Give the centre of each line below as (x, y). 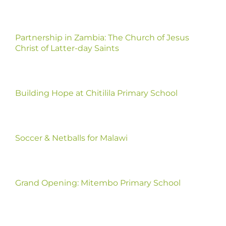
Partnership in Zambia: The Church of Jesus (102, 37)
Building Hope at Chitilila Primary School (96, 93)
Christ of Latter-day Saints (67, 48)
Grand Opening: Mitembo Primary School (98, 183)
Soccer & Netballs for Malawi (71, 138)
